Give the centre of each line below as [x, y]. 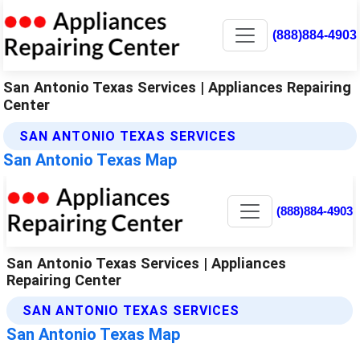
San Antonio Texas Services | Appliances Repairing [178, 87]
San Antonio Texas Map [90, 160]
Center [27, 104]
